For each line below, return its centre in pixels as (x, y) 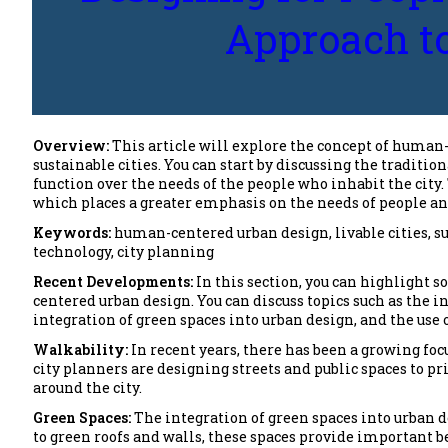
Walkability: (80, 349)
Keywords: (72, 232)
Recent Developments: (113, 281)
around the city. (87, 387)
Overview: (72, 145)
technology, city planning (123, 251)
